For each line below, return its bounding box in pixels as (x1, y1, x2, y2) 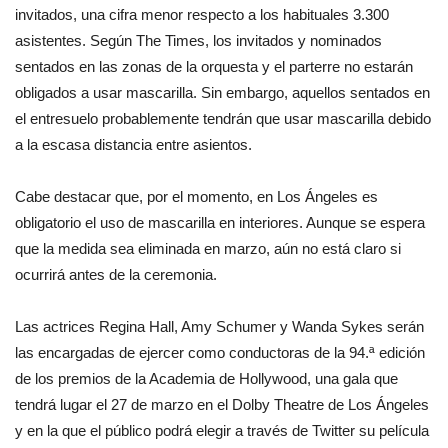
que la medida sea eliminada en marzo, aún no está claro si (15, 239, 401, 257)
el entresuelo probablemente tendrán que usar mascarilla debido (15, 109, 431, 127)
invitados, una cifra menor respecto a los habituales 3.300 (15, 5, 389, 23)
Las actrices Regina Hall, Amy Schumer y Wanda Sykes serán (15, 317, 424, 335)
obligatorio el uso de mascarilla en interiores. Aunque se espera (15, 213, 425, 231)
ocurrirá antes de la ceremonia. (15, 265, 217, 283)
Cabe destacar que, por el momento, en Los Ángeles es (15, 187, 378, 205)
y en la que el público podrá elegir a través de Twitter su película (15, 421, 429, 439)
